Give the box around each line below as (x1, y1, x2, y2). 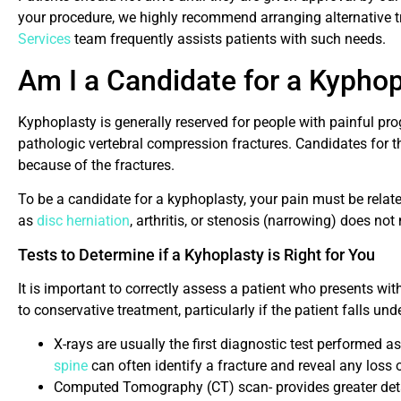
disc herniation (37, 212, 130, 230)
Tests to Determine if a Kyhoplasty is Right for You (18, 244, 375, 264)
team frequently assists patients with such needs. (71, 30, 386, 48)
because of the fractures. (18, 156, 175, 174)
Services (18, 30, 71, 48)
